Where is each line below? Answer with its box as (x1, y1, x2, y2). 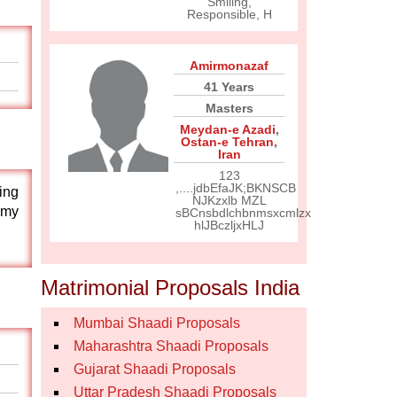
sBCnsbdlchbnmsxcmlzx (175, 206, 311, 220)
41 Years (204, 80, 254, 94)
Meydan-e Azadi (179, 122, 276, 136)
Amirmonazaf (190, 58, 269, 73)
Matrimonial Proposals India (41, 276, 300, 300)
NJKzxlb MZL (191, 193, 267, 207)
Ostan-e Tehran (181, 135, 274, 149)
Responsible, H (186, 7, 272, 21)
